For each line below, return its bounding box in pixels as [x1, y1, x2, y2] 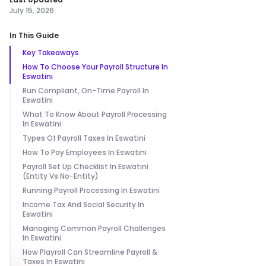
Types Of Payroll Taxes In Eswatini [23, 133, 145, 143]
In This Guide [9, 30, 59, 40]
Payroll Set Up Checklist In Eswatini [23, 161, 148, 172]
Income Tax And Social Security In [23, 199, 144, 210]
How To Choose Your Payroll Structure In [23, 62, 168, 72]
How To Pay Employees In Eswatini [23, 147, 147, 157]
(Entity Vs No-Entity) [23, 171, 99, 181]
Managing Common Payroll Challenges [23, 223, 166, 233]
